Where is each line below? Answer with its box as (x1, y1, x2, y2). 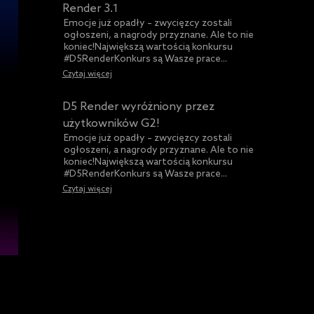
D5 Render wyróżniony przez (62, 100, 214, 114)
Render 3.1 (62, 2, 118, 15)
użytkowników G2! (62, 117, 160, 131)
